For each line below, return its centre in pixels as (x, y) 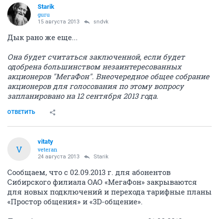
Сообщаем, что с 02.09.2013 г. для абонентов (89, 172)
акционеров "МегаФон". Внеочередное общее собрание (108, 76)
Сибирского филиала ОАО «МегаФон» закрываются (102, 182)
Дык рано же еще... (43, 37)
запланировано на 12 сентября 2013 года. (83, 96)
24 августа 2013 (58, 157)
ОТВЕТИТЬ (21, 112)
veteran (47, 149)
